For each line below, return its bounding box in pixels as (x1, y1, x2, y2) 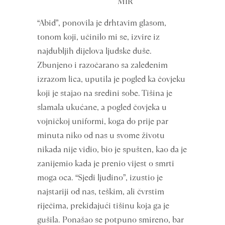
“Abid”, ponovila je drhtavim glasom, (37, 17, 166, 29)
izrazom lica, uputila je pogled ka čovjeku (37, 73, 185, 85)
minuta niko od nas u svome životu (37, 130, 165, 141)
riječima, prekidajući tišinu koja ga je (37, 200, 169, 211)
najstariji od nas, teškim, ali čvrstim (37, 186, 164, 197)
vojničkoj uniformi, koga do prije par (37, 116, 168, 127)
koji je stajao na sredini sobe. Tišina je (37, 87, 172, 99)
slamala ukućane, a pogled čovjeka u (37, 101, 167, 113)
